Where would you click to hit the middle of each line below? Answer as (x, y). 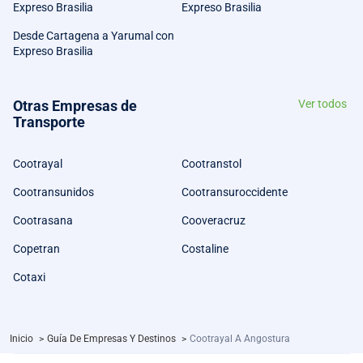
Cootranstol (211, 164)
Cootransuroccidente (235, 192)
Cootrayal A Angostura (240, 339)
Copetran (36, 249)
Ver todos (322, 104)
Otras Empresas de (75, 106)
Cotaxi (29, 277)
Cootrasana (43, 220)
